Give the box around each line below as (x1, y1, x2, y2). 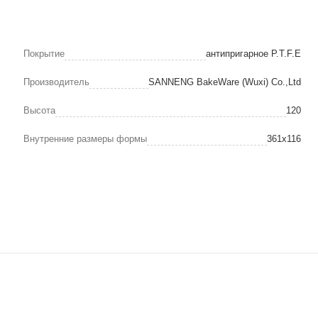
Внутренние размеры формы (23, 133, 147, 144)
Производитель (23, 76, 89, 87)
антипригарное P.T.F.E (206, 48, 301, 59)
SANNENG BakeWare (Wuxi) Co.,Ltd (148, 76, 301, 87)
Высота (23, 104, 55, 116)
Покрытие (23, 48, 65, 59)
